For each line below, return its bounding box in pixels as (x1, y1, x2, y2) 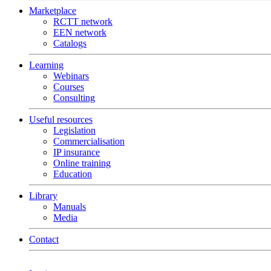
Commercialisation (53, 136, 125, 146)
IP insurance (53, 147, 100, 157)
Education (53, 169, 92, 179)
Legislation (53, 125, 96, 135)
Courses (53, 82, 84, 92)
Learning (29, 60, 64, 70)
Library (29, 191, 57, 201)
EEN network (53, 27, 106, 38)
